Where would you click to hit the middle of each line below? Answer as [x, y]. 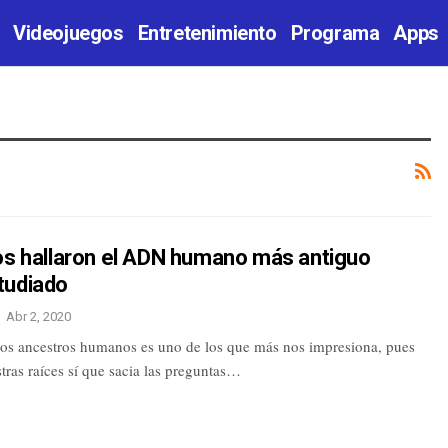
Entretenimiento [207, 33]
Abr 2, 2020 [38, 316]
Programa [335, 33]
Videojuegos [68, 33]
